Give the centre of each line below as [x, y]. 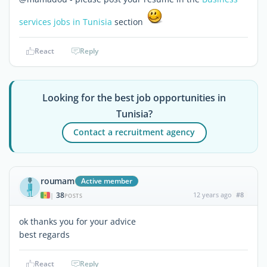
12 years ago [212, 194]
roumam [58, 181]
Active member [106, 181]
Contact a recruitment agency [134, 132]
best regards [44, 234]
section [129, 21]
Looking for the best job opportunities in [134, 97]
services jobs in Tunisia [66, 21]
